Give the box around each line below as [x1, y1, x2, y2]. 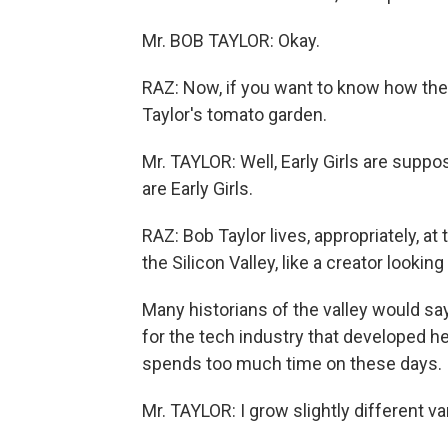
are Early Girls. [142, 178, 253, 199]
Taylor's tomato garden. [142, 104, 327, 125]
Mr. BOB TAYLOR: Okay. [142, 30, 320, 51]
